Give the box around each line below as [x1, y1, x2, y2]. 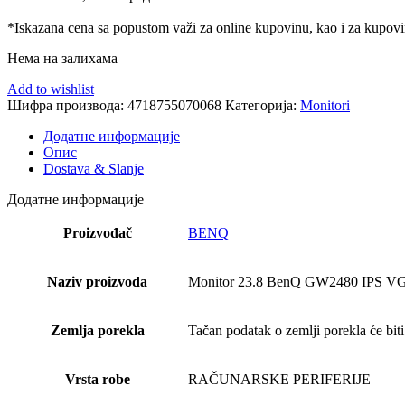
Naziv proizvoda [47, 274, 147, 290]
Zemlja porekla [50, 323, 145, 339]
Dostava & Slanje [43, 161, 144, 177]
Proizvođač [62, 225, 132, 241]
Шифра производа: [7, 98, 127, 114]
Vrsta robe [64, 372, 130, 388]
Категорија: [225, 98, 297, 114]
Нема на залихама [7, 51, 118, 67]
